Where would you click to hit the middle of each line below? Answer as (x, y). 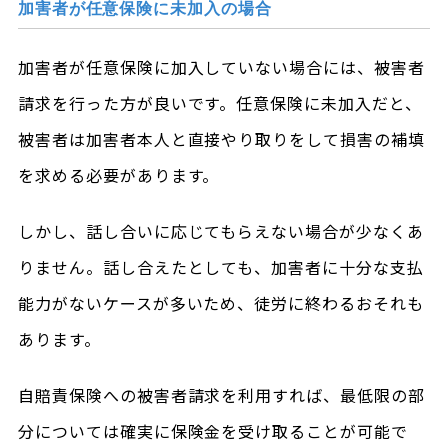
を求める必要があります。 (118, 175)
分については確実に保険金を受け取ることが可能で (213, 431)
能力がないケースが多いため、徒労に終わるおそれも (220, 303)
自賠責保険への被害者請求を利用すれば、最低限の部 (221, 395)
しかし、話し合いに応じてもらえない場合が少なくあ (220, 231)
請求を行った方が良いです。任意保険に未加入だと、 (219, 103)
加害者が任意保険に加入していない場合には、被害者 (221, 67)
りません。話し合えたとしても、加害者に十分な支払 (220, 267)
